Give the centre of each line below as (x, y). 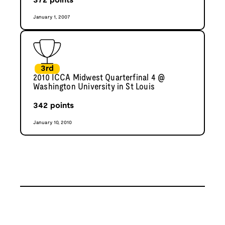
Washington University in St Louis (94, 87)
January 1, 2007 (52, 17)
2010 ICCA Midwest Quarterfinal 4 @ (99, 78)
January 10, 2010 (53, 123)
